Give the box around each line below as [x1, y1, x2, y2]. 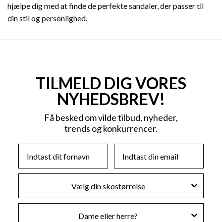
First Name [18, 143, 58, 153]
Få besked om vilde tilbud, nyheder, [44, 112, 178, 123]
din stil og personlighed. [7, 13, 87, 23]
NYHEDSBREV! [57, 89, 165, 109]
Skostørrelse [18, 173, 66, 183]
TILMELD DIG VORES [36, 73, 186, 93]
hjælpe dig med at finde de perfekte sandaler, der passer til [7, 1, 204, 11]
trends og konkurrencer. [64, 123, 158, 134]
